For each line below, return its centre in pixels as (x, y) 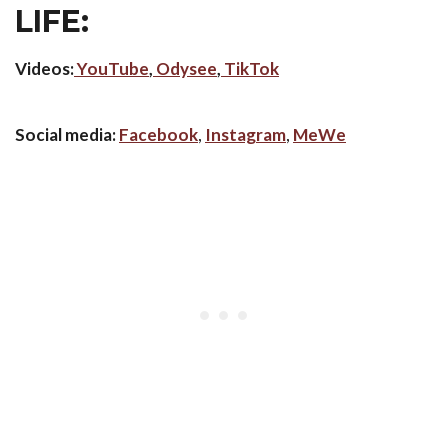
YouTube (113, 68)
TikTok (251, 68)
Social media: (65, 134)
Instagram (245, 134)
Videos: (44, 68)
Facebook (158, 134)
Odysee (186, 68)
